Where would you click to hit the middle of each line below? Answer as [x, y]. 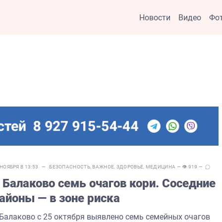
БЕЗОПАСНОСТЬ [70, 166]
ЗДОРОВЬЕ [130, 166]
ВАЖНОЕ [103, 166]
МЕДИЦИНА [161, 166]
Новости [155, 17]
